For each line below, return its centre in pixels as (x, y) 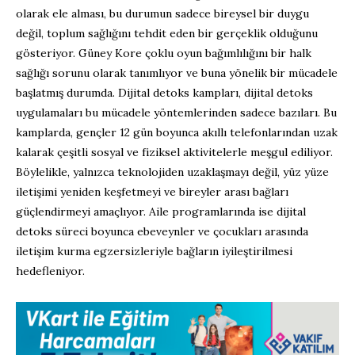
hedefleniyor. (50, 271)
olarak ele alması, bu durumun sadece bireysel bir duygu (162, 13)
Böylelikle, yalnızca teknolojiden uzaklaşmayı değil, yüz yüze (172, 172)
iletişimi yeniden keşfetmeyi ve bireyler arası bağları (152, 191)
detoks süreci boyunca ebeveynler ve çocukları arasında (162, 231)
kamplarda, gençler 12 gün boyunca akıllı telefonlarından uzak (177, 132)
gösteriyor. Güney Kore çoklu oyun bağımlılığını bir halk (164, 53)
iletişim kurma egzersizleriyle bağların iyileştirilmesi (154, 251)
